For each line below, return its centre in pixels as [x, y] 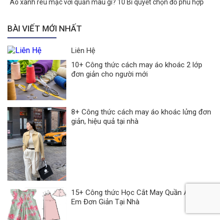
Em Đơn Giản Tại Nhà [105, 202]
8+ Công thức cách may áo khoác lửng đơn [141, 112]
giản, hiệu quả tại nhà [105, 122]
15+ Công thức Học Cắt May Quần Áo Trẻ [138, 193]
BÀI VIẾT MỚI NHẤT [45, 28]
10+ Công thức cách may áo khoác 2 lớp [137, 65]
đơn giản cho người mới [110, 74]
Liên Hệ [83, 50]
